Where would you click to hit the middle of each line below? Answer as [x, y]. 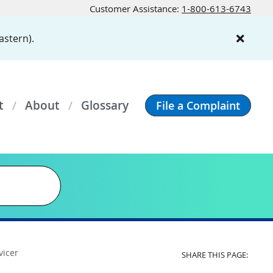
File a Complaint [198, 106]
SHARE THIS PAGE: [214, 255]
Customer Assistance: [136, 8]
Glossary [105, 105]
